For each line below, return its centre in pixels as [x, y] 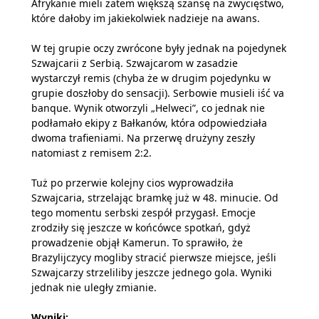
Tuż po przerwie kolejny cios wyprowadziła [132, 183]
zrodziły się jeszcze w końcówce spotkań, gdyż [141, 228]
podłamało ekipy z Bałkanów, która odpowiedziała [149, 123]
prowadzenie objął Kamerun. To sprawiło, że [137, 242]
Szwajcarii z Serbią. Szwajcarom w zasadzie [135, 63]
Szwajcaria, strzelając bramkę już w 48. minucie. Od [155, 198]
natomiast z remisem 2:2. [91, 153]
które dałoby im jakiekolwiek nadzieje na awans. [146, 18]
